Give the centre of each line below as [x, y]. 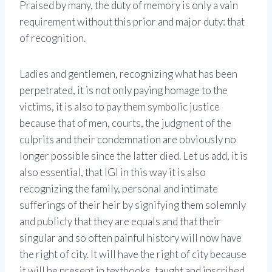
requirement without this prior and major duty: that [132, 22]
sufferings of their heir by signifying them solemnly [133, 205]
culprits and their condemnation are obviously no [128, 140]
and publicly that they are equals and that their [120, 222]
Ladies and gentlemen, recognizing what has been [128, 74]
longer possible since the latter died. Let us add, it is [134, 156]
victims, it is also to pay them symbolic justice [120, 107]
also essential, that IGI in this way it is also [113, 172]
